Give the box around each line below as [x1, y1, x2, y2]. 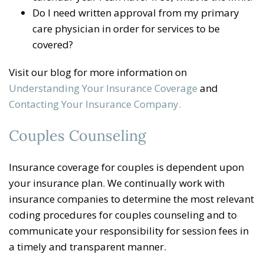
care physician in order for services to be [32, 21, 220, 35]
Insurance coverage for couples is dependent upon [9, 160, 244, 174]
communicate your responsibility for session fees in [9, 223, 249, 237]
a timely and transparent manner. [9, 239, 166, 253]
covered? [32, 37, 73, 51]
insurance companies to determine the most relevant [9, 192, 254, 206]
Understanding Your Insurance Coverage [9, 81, 197, 95]
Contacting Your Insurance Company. [9, 97, 181, 111]
